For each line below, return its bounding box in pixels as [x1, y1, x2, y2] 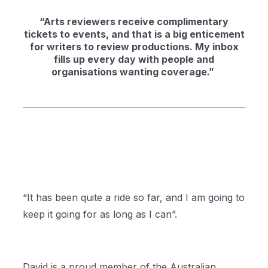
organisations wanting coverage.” [51, 66, 217, 78]
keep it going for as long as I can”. [23, 208, 178, 220]
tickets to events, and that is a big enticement [23, 28, 245, 40]
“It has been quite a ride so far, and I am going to [23, 191, 245, 203]
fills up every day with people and [54, 53, 214, 65]
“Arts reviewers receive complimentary [39, 16, 229, 28]
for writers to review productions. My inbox [29, 41, 239, 53]
